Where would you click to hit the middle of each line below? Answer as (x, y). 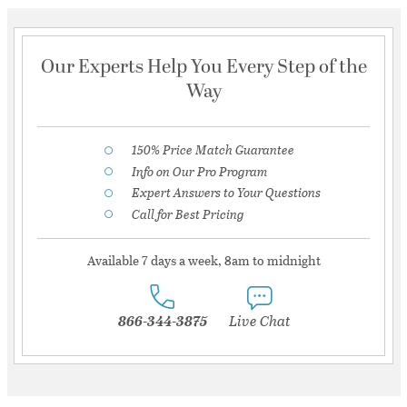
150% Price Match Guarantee (213, 149)
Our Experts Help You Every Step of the (203, 67)
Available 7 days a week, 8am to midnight (203, 261)
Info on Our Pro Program (199, 171)
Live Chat (259, 321)
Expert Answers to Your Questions (226, 193)
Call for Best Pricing (188, 213)
